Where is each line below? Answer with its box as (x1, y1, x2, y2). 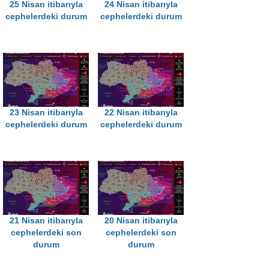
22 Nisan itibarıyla (104, 108, 178, 118)
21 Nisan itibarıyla (9, 216, 83, 226)
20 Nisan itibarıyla (104, 216, 178, 226)
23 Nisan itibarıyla (9, 108, 83, 118)
